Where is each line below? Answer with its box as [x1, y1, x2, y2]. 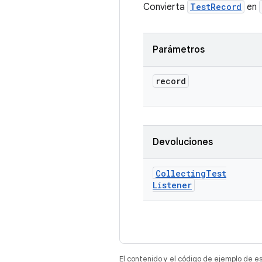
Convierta [143, 1, 187, 13]
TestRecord [190, 1, 242, 12]
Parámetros [153, 44, 205, 56]
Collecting [156, 168, 206, 179]
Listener [153, 180, 192, 191]
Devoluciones [153, 136, 213, 148]
